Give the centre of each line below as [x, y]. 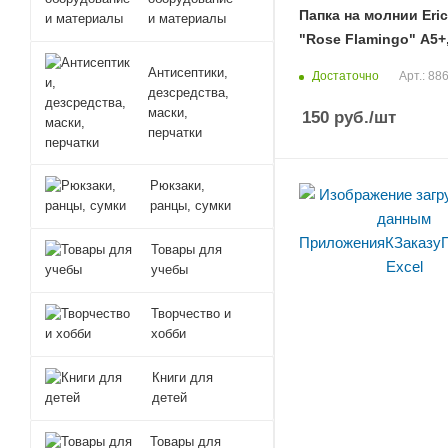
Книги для [182, 377]
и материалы [187, 18]
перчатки [175, 132]
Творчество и [191, 313]
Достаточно [345, 75]
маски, [168, 112]
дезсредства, [189, 92]
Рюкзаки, [178, 185]
